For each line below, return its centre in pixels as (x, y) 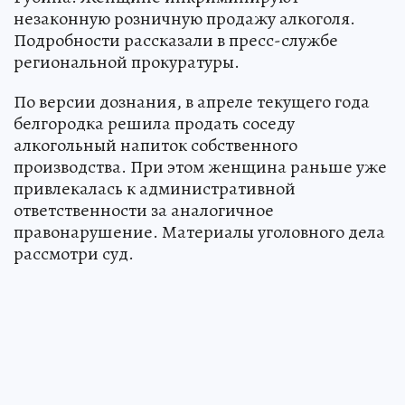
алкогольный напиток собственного (155, 145)
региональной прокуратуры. (127, 61)
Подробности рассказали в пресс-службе (176, 40)
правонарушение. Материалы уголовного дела (199, 231)
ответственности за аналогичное (144, 210)
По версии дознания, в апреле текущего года (192, 101)
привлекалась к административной (155, 188)
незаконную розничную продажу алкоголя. (184, 18)
